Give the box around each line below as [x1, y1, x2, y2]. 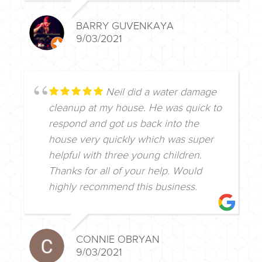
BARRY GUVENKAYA [76, 19, 174, 33]
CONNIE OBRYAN [76, 233, 160, 246]
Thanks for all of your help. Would [49, 164, 202, 178]
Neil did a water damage [106, 85, 216, 99]
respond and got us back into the [49, 117, 199, 130]
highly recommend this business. [49, 180, 197, 194]
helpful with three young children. [49, 149, 202, 162]
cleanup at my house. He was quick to [49, 101, 222, 115]
